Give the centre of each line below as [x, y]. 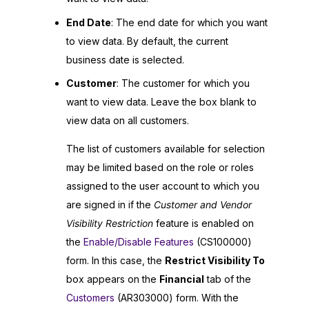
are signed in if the [110, 205]
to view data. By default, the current [147, 41]
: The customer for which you [183, 83]
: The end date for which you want [189, 22]
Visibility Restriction [110, 223]
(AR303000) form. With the [177, 298]
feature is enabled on [203, 223]
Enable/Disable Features [139, 242]
